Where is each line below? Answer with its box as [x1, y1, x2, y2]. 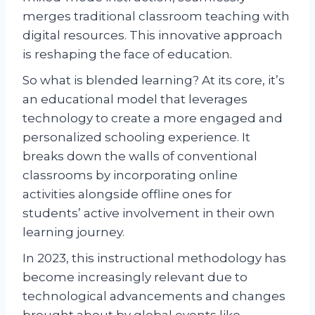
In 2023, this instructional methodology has [22, 250, 286, 265]
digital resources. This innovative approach [22, 27, 283, 42]
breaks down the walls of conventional [22, 148, 257, 163]
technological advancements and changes [22, 288, 285, 303]
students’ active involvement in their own [22, 205, 275, 220]
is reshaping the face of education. [22, 46, 232, 61]
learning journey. [22, 224, 124, 239]
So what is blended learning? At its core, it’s [22, 72, 285, 87]
